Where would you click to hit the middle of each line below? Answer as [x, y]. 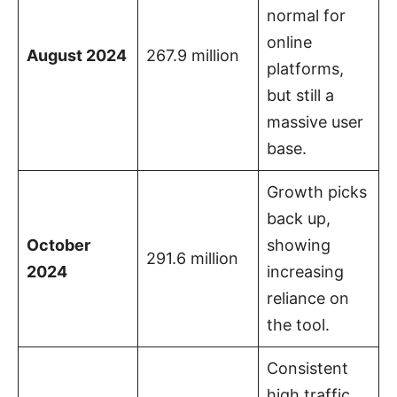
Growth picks [317, 191]
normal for [306, 15]
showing [299, 245]
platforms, [305, 68]
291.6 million [192, 258]
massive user [315, 121]
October [58, 245]
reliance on [308, 298]
